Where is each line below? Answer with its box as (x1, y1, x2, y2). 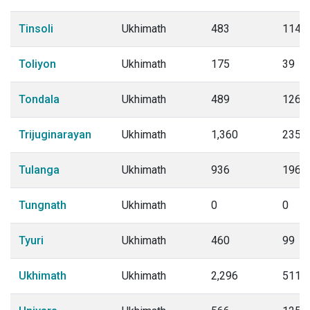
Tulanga (19, 163, 60, 176)
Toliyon (19, 57, 56, 71)
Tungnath (19, 199, 66, 212)
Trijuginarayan (19, 128, 91, 141)
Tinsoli (19, 22, 53, 35)
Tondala (19, 93, 60, 106)
